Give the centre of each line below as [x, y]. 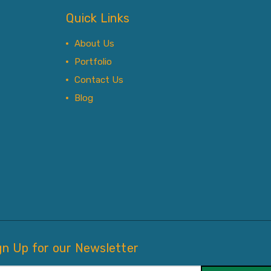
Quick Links [98, 18]
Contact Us [99, 80]
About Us [95, 44]
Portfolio [93, 62]
